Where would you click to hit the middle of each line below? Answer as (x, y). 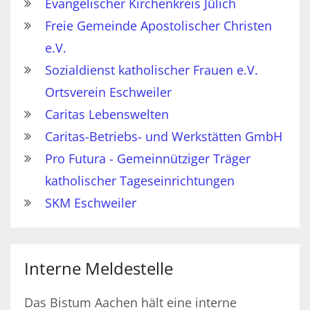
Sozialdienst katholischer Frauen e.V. (152, 70)
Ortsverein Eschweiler (108, 92)
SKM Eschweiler (91, 202)
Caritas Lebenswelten (107, 114)
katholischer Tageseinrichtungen (140, 180)
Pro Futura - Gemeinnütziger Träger (148, 158)
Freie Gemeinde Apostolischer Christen (158, 25)
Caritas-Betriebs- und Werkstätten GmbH (164, 136)
